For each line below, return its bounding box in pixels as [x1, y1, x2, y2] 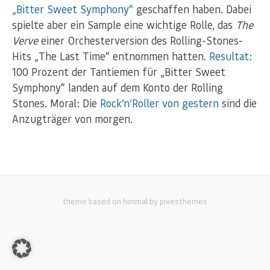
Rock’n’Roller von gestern [100, 96, 219, 110]
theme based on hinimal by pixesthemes [63, 196, 207, 207]
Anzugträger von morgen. [12, 112, 133, 126]
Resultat [209, 49, 249, 63]
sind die [219, 96, 257, 110]
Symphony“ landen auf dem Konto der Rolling [12, 81, 223, 95]
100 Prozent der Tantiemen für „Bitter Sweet [12, 65, 225, 79]
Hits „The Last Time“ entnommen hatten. [12, 49, 209, 63]
